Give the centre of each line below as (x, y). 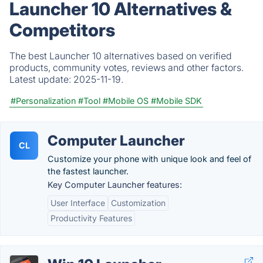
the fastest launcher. (88, 171)
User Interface (78, 203)
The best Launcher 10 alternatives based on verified (121, 56)
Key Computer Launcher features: (115, 185)
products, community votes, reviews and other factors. (127, 68)
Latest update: (41, 79)
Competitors (62, 30)
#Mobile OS (126, 101)
